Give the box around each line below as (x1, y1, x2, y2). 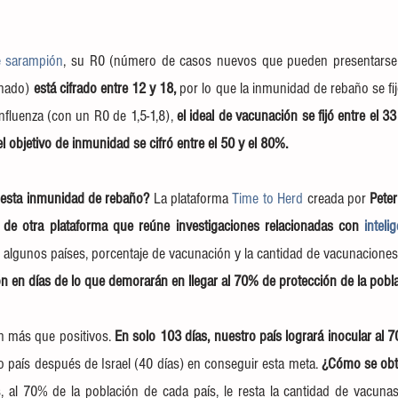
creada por (306, 189, 370, 209)
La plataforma (153, 189, 233, 209)
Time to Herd (232, 189, 307, 209)
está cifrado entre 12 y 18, (33, 79, 177, 99)
